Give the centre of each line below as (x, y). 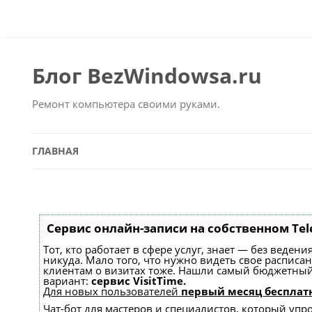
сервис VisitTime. (138, 280)
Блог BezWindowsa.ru (147, 76)
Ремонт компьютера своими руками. (126, 104)
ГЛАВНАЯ (55, 150)
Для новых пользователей (112, 291)
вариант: (67, 280)
